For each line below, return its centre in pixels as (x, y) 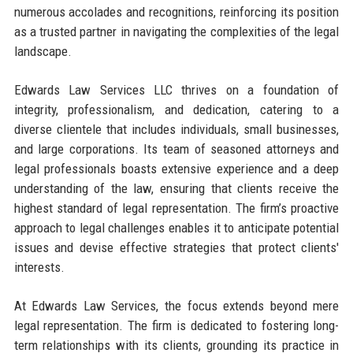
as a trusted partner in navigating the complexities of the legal (176, 31)
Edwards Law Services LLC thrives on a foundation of (176, 89)
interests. (39, 267)
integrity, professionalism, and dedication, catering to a (176, 109)
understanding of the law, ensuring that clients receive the (176, 188)
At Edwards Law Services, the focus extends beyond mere (176, 305)
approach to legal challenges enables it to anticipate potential (176, 227)
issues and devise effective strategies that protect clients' (176, 247)
